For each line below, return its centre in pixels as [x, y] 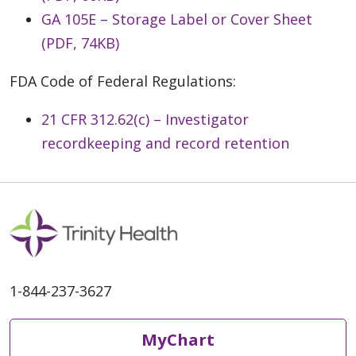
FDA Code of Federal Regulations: [123, 81]
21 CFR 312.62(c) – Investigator [145, 119]
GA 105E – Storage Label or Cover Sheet [177, 19]
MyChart [178, 340]
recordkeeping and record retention [165, 143]
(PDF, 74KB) [80, 43]
